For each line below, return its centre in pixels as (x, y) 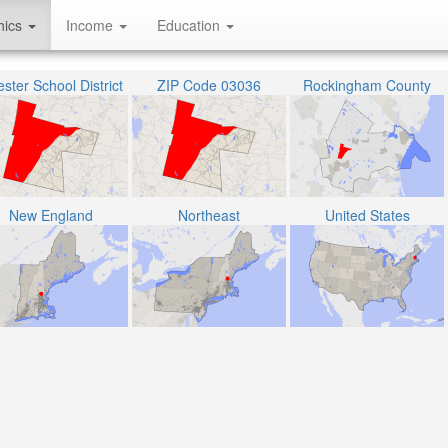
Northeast (209, 215)
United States (367, 215)
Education (190, 25)
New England (51, 215)
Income (91, 25)
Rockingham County (367, 85)
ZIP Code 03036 (209, 85)
